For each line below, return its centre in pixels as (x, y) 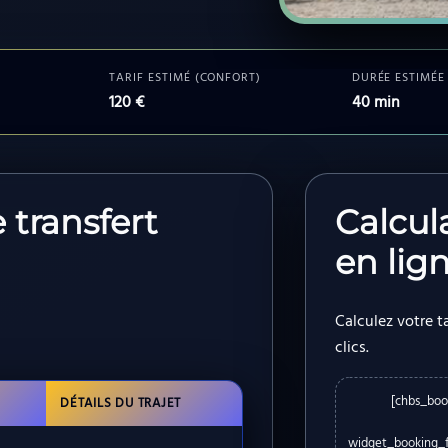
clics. (351, 348)
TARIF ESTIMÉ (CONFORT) (185, 78)
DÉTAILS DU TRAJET (121, 404)
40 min (375, 103)
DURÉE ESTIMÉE (398, 78)
